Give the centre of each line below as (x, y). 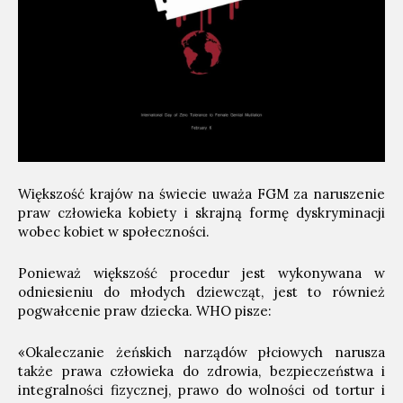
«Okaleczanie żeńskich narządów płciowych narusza (201, 352)
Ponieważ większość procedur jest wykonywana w (201, 273)
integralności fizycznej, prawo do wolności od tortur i (201, 390)
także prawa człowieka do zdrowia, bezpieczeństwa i (201, 371)
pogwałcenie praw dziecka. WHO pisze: (145, 310)
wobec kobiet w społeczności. (114, 231)
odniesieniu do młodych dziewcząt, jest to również (201, 291)
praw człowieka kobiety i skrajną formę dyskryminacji (201, 212)
